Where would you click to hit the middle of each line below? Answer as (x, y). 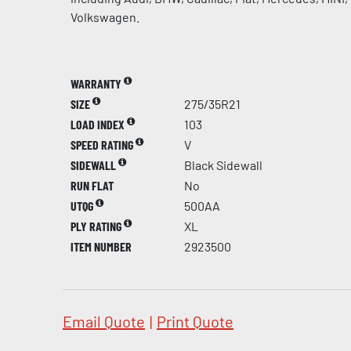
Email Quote (104, 321)
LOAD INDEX (99, 124)
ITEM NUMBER (101, 246)
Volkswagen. (105, 17)
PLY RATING (97, 226)
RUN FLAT (92, 185)
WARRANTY (97, 83)
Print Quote (195, 321)
